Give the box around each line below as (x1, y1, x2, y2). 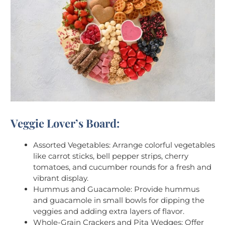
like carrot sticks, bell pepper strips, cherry (33, 151, 188, 161)
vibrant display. (33, 173, 88, 183)
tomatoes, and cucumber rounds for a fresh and (33, 162, 211, 172)
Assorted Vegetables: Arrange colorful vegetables (33, 140, 215, 150)
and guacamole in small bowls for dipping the (33, 195, 204, 205)
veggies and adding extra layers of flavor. (33, 206, 184, 216)
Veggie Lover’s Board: (11, 115, 120, 131)
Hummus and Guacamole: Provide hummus (33, 184, 199, 194)
